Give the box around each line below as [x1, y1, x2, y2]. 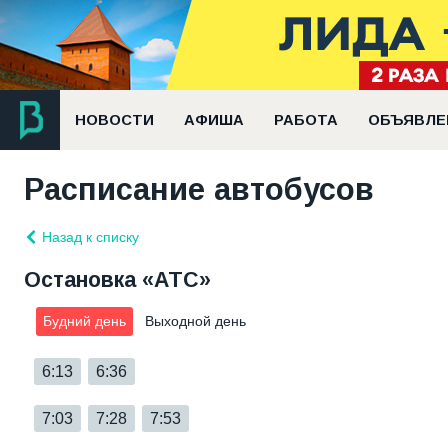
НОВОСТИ [75, 112, 154, 128]
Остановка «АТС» [24, 268, 211, 292]
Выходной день [145, 313, 246, 329]
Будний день [43, 313, 126, 329]
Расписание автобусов [24, 172, 374, 206]
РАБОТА [274, 112, 338, 128]
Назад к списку [38, 229, 139, 245]
